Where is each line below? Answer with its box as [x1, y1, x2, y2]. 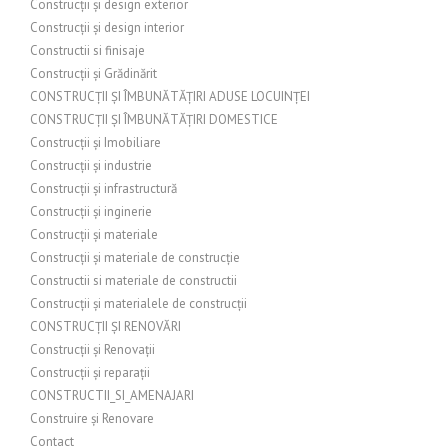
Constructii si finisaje [30, 42, 145, 59]
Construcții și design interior [30, 19, 184, 36]
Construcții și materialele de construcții [30, 295, 247, 312]
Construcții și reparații [30, 364, 150, 381]
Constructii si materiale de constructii [30, 272, 237, 289]
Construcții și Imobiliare [30, 134, 161, 151]
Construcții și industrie [30, 157, 152, 174]
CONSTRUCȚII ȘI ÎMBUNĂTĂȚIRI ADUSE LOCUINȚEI [30, 88, 310, 105]
